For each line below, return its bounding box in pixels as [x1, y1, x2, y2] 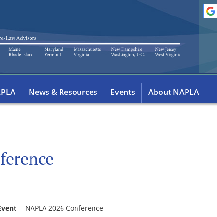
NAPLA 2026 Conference [25, 203, 103, 213]
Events [110, 87, 135, 97]
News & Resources [29, 87, 97, 97]
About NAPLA [148, 87, 199, 97]
